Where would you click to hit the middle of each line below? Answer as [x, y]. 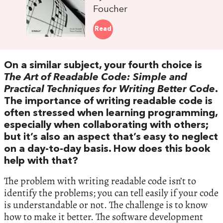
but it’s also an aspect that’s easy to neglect [111, 137]
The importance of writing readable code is [108, 101]
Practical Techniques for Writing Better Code [110, 89]
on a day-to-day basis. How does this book [107, 149]
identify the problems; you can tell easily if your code [111, 193]
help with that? [41, 161]
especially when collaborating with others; [106, 125]
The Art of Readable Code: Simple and [96, 77]
